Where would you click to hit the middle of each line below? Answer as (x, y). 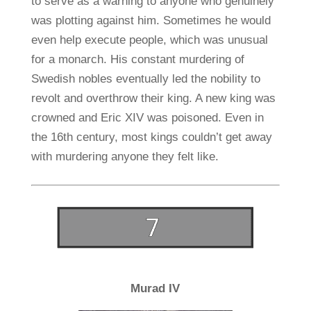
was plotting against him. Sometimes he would (151, 21)
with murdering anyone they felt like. (125, 157)
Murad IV (155, 289)
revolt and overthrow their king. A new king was (153, 99)
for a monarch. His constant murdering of (137, 60)
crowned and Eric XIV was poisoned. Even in (147, 118)
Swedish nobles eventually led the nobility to (145, 79)
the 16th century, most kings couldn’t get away (151, 137)
